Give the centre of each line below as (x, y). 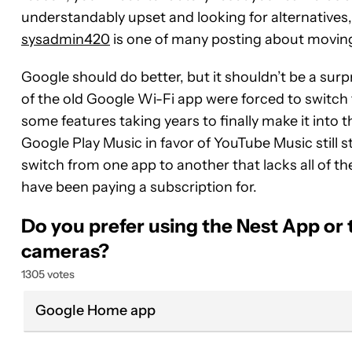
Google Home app (95, 310)
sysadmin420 (66, 39)
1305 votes (48, 274)
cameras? (65, 251)
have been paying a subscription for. (139, 187)
